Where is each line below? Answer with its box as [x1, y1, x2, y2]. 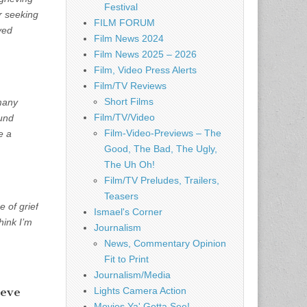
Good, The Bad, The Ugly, [104, 143, 217, 154]
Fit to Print [104, 254, 149, 265]
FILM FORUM [94, 17, 155, 28]
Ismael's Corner [94, 206, 162, 217]
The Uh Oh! [104, 159, 155, 170]
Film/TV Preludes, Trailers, [104, 175, 219, 186]
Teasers [104, 191, 138, 201]
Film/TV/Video [94, 112, 155, 123]
